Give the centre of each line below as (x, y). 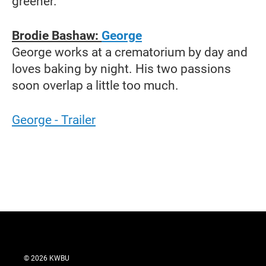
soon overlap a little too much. (95, 85)
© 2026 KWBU (47, 258)
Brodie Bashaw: (57, 35)
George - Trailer (54, 120)
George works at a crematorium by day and (130, 52)
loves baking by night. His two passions (121, 69)
